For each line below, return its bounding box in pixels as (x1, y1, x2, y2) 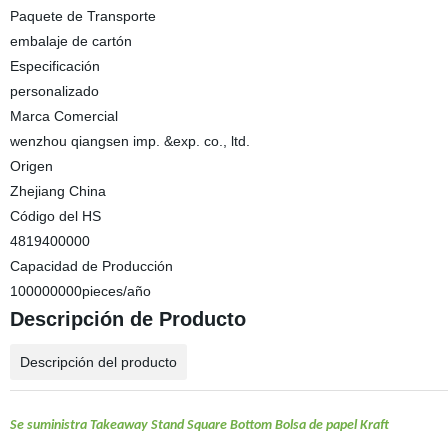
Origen (9, 158, 53, 174)
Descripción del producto (19, 354, 177, 370)
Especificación (9, 58, 100, 74)
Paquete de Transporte (9, 8, 156, 24)
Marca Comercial (9, 108, 118, 124)
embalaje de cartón (9, 33, 132, 49)
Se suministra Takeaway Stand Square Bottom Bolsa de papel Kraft (9, 418, 395, 433)
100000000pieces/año (9, 283, 151, 299)
